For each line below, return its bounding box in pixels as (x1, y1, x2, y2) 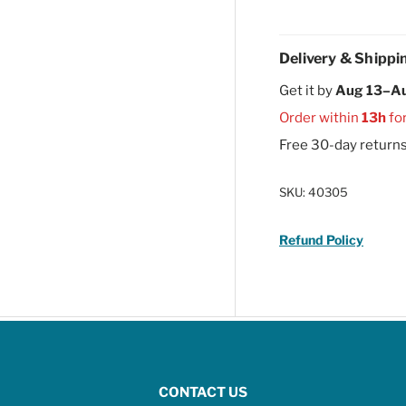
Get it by (279, 82, 335, 99)
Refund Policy (279, 231, 363, 247)
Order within (279, 109, 362, 126)
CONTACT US (159, 384, 247, 401)
